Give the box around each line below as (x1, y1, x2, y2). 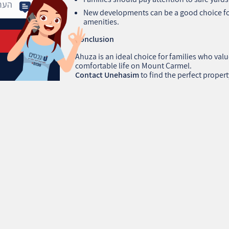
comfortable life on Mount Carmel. (75, 60, 192, 71)
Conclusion (75, 33, 114, 44)
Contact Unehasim (75, 69, 140, 80)
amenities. (83, 16, 120, 27)
